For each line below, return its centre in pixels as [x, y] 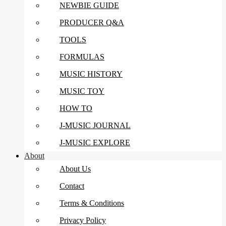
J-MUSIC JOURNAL [95, 126]
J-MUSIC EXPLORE [95, 143]
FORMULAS [82, 57]
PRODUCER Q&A [92, 23]
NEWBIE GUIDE [89, 6]
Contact [72, 186]
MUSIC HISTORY [91, 74]
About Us [75, 169]
